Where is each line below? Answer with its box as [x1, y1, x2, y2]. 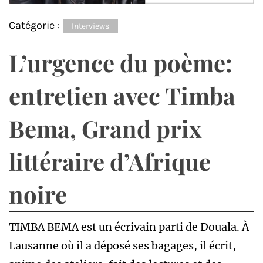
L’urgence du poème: [9, 46, 232, 78]
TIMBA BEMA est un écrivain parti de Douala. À [9, 220, 249, 234]
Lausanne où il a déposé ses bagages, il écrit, [9, 238, 236, 252]
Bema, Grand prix [9, 112, 201, 144]
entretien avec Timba [9, 79, 235, 111]
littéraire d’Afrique [9, 145, 211, 177]
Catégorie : [9, 18, 62, 32]
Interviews [72, 21, 109, 31]
